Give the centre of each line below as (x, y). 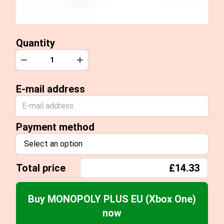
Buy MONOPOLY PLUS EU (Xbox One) (112, 199)
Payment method (55, 127)
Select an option (53, 144)
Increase (95, 62)
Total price (41, 168)
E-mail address (50, 89)
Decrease (40, 62)
